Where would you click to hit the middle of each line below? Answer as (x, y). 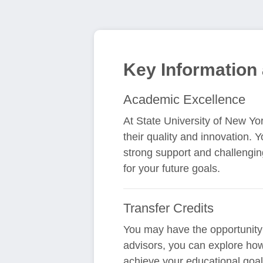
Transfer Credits (169, 208)
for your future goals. (172, 168)
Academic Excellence (185, 100)
